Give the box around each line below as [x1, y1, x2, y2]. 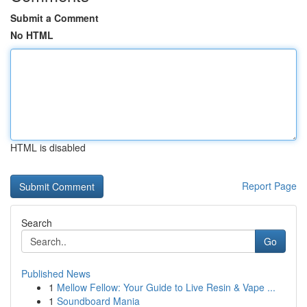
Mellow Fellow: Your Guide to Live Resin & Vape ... [57, 280, 275, 294]
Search [21, 216, 52, 230]
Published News [21, 267, 90, 280]
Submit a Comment [10, 11, 99, 25]
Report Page [242, 179, 297, 193]
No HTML [10, 28, 53, 42]
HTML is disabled [10, 140, 86, 154]
